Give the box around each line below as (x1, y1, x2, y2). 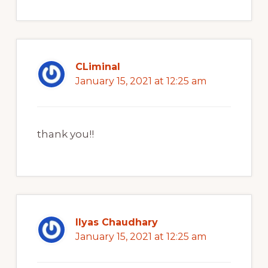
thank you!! (36, 128, 94, 141)
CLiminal (75, 61, 120, 73)
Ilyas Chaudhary (75, 217, 158, 229)
